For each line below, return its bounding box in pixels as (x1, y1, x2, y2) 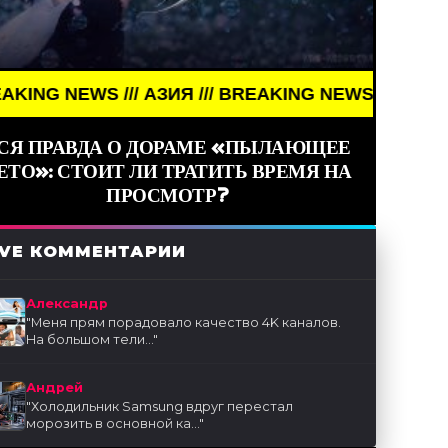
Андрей (26, 380, 84, 396)
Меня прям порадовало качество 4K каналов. (31, 315, 342, 331)
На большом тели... (26, 332, 154, 348)
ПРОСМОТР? (106, 183, 229, 208)
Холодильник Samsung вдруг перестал (31, 399, 294, 415)
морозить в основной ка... (26, 416, 200, 432)
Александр (26, 296, 109, 312)
